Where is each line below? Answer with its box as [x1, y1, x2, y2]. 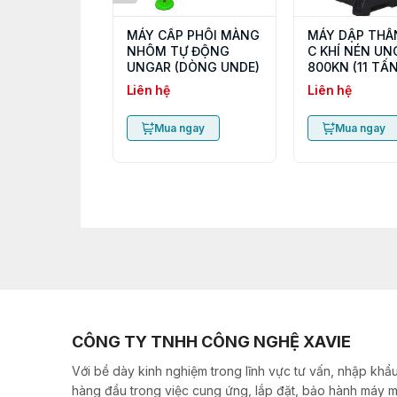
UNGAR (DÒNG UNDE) [126, 58, 260, 74]
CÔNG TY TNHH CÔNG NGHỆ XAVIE [71, 331, 351, 351]
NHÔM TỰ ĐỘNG [126, 43, 230, 58]
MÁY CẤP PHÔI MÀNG [126, 27, 260, 43]
